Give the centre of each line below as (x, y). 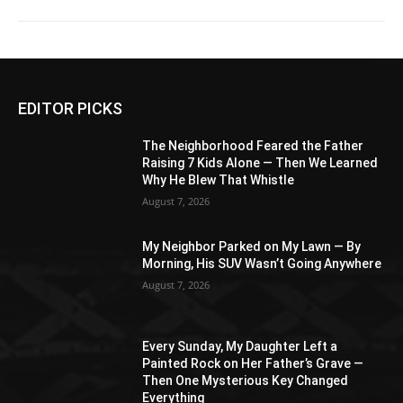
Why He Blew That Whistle (219, 179)
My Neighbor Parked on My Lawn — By (252, 246)
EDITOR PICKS (70, 108)
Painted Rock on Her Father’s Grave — (253, 364)
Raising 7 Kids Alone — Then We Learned (260, 162)
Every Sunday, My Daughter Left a (240, 347)
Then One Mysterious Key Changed (246, 381)
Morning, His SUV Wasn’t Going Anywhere (262, 263)
